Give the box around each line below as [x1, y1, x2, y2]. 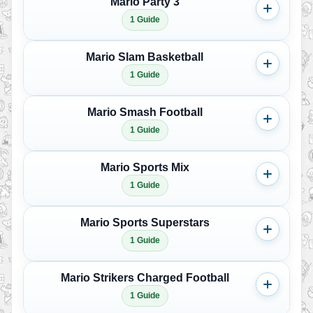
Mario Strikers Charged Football [60, 272, 229, 284]
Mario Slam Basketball [86, 51, 203, 63]
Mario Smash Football [87, 106, 203, 118]
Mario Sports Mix [100, 161, 189, 173]
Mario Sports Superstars [80, 217, 210, 228]
